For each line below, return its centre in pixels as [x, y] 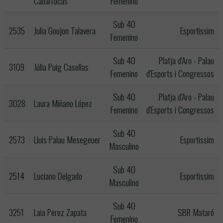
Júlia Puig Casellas [61, 67]
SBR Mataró [196, 212]
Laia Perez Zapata [60, 212]
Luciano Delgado [58, 176]
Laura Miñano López [63, 103]
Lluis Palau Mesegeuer [67, 139]
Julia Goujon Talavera [65, 30]
